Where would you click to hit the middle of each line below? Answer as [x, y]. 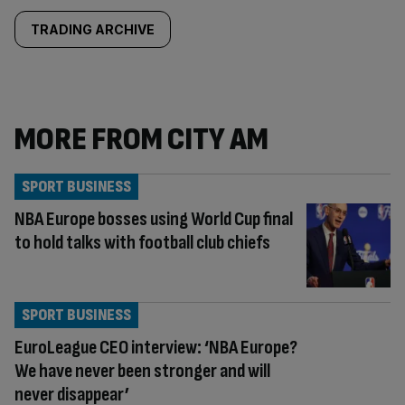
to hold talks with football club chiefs [142, 243]
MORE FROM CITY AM [141, 140]
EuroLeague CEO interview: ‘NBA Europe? [156, 347]
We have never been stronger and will [142, 371]
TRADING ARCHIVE [93, 29]
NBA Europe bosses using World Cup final [154, 219]
